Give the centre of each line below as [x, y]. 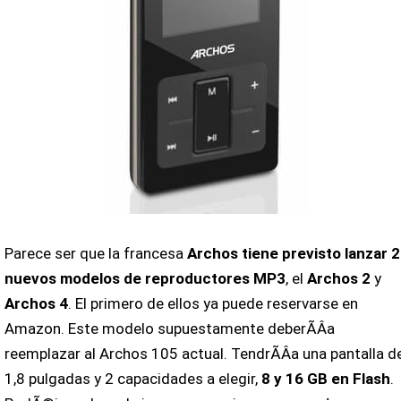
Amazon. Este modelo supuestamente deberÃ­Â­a [169, 329]
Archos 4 [36, 304]
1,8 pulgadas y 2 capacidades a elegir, [132, 379]
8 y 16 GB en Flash [325, 379]
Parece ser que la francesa [95, 254]
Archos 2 [338, 279]
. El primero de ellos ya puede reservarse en [213, 304]
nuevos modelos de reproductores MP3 [145, 279]
